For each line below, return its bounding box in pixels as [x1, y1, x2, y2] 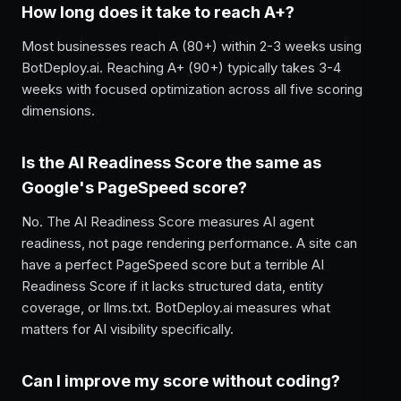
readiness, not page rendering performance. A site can [21, 235, 357, 252]
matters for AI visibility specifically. [21, 320, 234, 337]
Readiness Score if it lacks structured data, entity [21, 277, 323, 294]
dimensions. [21, 102, 95, 119]
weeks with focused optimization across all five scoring [21, 81, 363, 98]
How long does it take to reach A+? [21, 3, 294, 21]
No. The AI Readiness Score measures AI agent [21, 213, 314, 230]
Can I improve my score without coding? [21, 371, 340, 390]
